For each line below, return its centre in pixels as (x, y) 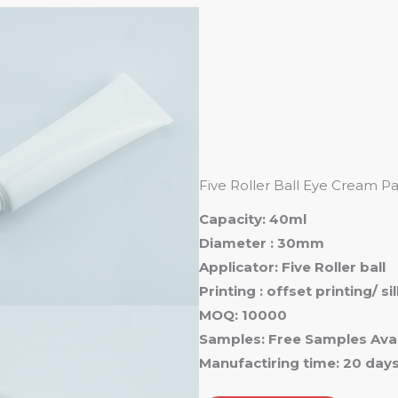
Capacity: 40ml (253, 219)
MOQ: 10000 (243, 314)
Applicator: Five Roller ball (292, 267)
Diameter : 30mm (262, 243)
